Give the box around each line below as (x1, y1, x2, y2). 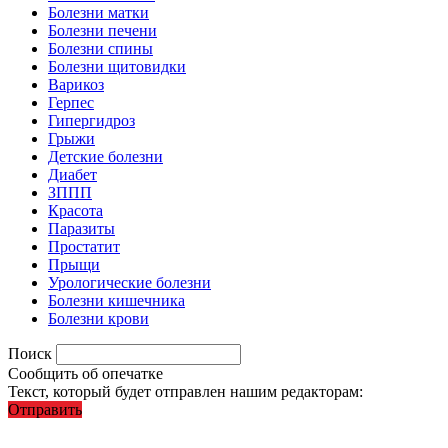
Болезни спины (48, 39, 153, 57)
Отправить (8, 400, 82, 418)
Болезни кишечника (48, 291, 185, 309)
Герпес (48, 93, 94, 111)
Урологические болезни (48, 273, 211, 291)
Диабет (48, 165, 97, 183)
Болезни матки (48, 3, 149, 21)
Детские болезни (48, 147, 163, 165)
